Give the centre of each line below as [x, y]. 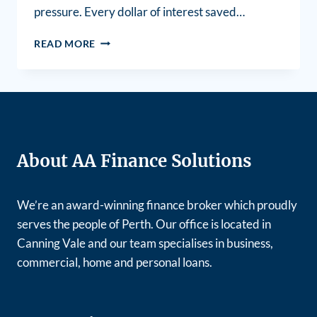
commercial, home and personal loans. [115, 262]
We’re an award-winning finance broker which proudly [157, 204]
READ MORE [65, 44]
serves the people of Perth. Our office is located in [144, 224]
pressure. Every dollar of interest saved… [139, 11]
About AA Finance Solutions [134, 161]
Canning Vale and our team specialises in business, [145, 243]
